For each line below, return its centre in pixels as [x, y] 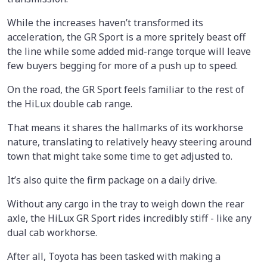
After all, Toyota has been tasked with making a [114, 256]
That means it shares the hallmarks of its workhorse [125, 127]
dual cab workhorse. [52, 232]
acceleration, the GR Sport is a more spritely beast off [126, 37]
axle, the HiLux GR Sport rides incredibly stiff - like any [129, 218]
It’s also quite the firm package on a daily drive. [112, 180]
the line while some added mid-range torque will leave [129, 51]
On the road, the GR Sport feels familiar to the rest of [126, 89]
